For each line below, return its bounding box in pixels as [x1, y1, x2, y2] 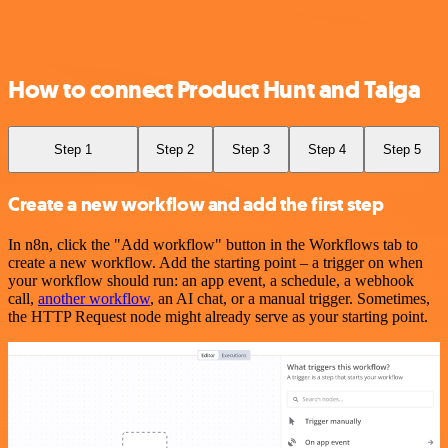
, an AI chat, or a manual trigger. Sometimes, [150, 289, 430, 307]
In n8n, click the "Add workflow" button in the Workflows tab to [8, 235, 418, 253]
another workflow [38, 289, 150, 307]
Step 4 [307, 141, 346, 157]
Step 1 [53, 141, 92, 157]
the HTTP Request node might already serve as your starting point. [8, 307, 428, 325]
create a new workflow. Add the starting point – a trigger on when [8, 253, 423, 271]
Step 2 [156, 141, 195, 157]
